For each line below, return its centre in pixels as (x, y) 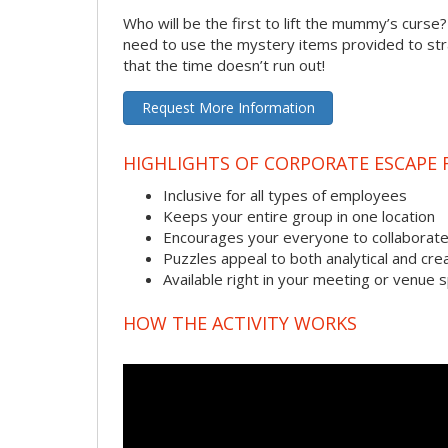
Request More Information (228, 107)
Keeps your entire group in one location (299, 215)
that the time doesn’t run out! (224, 64)
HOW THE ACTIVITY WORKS (240, 323)
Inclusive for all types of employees (285, 194)
